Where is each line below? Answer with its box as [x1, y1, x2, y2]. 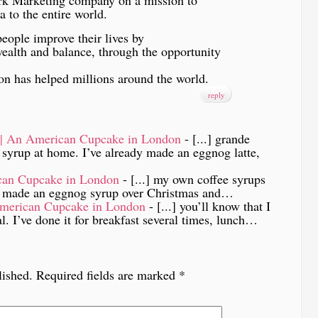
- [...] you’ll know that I [146, 197, 270, 214]
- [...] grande [181, 129, 250, 147]
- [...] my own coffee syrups [119, 170, 265, 187]
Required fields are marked [33, 265, 179, 283]
